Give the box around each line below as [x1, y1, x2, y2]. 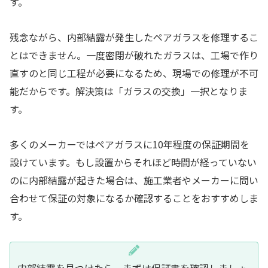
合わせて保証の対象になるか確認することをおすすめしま [10, 190, 258, 205]
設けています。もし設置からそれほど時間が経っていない [10, 154, 257, 169]
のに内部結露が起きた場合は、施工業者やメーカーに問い [10, 172, 258, 187]
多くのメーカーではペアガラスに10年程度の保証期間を [10, 136, 249, 151]
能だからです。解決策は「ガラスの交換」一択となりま [10, 83, 248, 98]
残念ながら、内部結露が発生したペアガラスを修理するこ [10, 29, 258, 44]
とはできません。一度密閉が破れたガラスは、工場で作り [10, 47, 258, 62]
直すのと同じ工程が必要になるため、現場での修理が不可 [10, 65, 258, 80]
